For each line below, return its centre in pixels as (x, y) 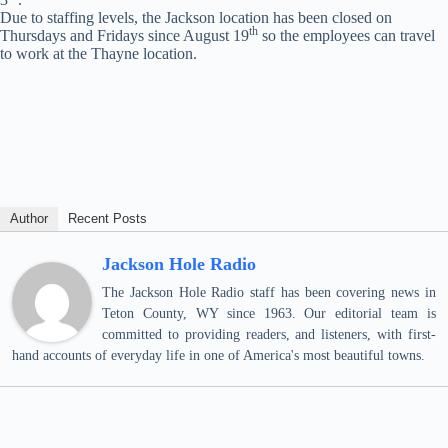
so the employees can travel (346, 35)
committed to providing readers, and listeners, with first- (269, 334)
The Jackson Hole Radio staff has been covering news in (269, 292)
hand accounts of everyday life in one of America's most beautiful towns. (218, 355)
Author (29, 218)
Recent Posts (107, 218)
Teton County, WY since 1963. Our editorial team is (269, 313)
